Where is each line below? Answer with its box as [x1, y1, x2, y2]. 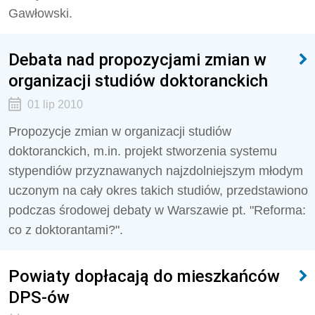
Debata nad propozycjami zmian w [8, 49, 266, 70]
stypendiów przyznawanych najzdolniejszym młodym [8, 164, 303, 178]
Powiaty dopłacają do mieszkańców [8, 266, 280, 286]
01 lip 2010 [27, 98, 83, 110]
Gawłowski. [8, 6, 72, 20]
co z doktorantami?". [8, 223, 123, 237]
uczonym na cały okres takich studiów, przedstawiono [8, 184, 308, 198]
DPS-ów [8, 287, 70, 307]
